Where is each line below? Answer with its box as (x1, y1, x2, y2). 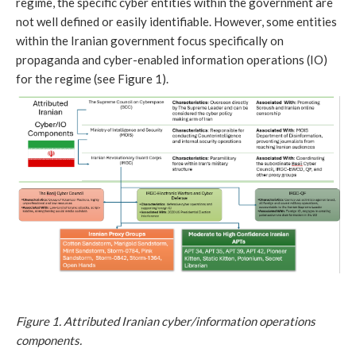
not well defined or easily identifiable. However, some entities (16, 14, 337, 29)
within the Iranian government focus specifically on (16, 33, 284, 48)
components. (16, 333, 82, 348)
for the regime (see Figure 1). (16, 71, 168, 86)
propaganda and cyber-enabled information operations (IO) (16, 52, 327, 67)
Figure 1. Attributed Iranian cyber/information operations (16, 314, 315, 329)
